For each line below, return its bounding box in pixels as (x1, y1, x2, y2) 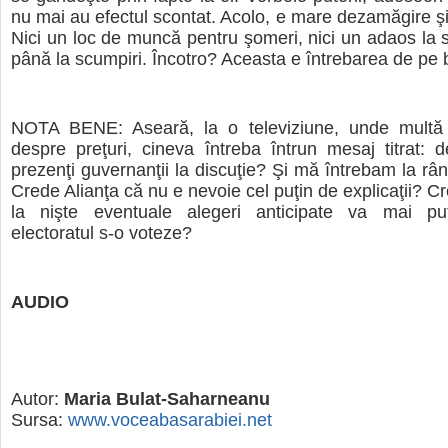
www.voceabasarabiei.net (68, 410, 272, 431)
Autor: (11, 389, 64, 410)
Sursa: (11, 410, 68, 431)
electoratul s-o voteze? (11, 222, 192, 243)
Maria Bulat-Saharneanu (64, 389, 270, 410)
